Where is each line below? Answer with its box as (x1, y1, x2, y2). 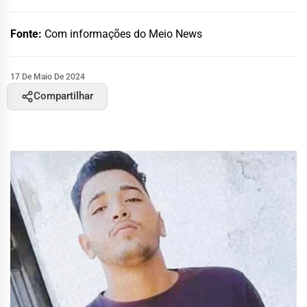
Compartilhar (34, 90, 93, 102)
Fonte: (10, 27, 45, 40)
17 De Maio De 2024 (10, 71, 85, 82)
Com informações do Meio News (45, 27, 202, 40)
